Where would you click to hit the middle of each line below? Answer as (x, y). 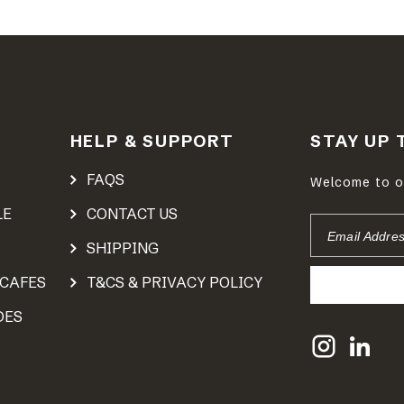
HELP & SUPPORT (152, 141)
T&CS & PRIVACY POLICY (174, 282)
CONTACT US (132, 214)
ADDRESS (344, 248)
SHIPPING (122, 248)
